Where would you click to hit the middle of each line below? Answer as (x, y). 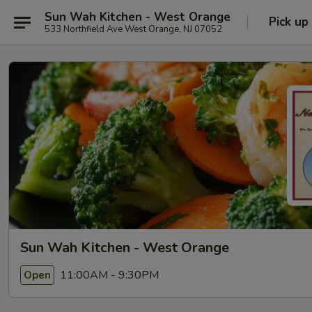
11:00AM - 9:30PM (108, 275)
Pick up (289, 22)
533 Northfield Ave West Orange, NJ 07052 (133, 29)
